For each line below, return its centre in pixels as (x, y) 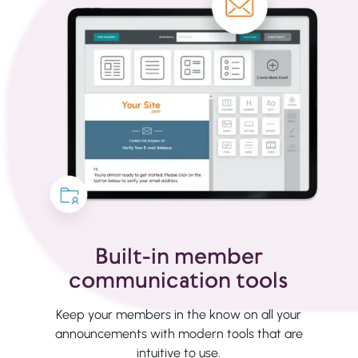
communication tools (179, 280)
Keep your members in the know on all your (179, 315)
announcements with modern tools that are (179, 334)
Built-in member (179, 257)
